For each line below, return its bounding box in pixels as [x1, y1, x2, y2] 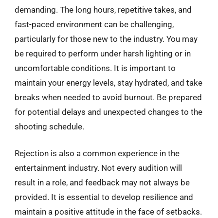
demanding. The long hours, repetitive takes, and [15, 4, 192, 15]
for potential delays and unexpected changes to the [15, 107, 202, 117]
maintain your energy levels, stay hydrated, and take [15, 77, 202, 88]
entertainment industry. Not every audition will [15, 163, 182, 173]
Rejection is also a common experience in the [15, 148, 180, 158]
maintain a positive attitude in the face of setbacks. [15, 207, 202, 217]
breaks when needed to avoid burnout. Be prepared [15, 92, 202, 102]
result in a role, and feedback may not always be [15, 178, 190, 187]
